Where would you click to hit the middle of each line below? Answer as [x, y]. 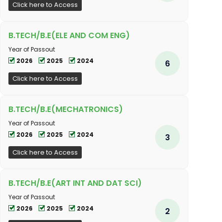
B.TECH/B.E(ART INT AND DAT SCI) [75, 183]
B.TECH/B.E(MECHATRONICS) [66, 109]
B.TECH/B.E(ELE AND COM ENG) [69, 35]
